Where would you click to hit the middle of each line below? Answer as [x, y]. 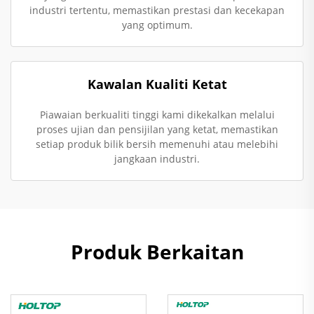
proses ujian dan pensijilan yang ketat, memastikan [157, 129]
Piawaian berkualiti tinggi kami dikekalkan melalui [157, 115]
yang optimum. [157, 25]
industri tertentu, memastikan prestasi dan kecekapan [157, 10]
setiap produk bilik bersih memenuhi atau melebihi [157, 144]
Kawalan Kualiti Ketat [157, 84]
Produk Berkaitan [157, 252]
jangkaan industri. [157, 159]
